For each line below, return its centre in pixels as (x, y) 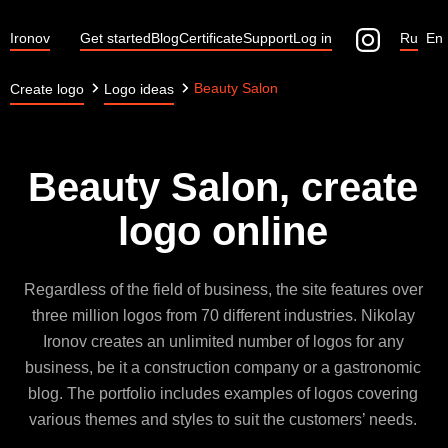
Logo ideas (139, 89)
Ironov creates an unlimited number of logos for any (223, 341)
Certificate (211, 38)
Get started (115, 38)
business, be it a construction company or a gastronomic (223, 367)
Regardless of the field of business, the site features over (223, 289)
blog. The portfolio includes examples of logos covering (223, 393)
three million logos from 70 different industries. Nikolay (223, 315)
